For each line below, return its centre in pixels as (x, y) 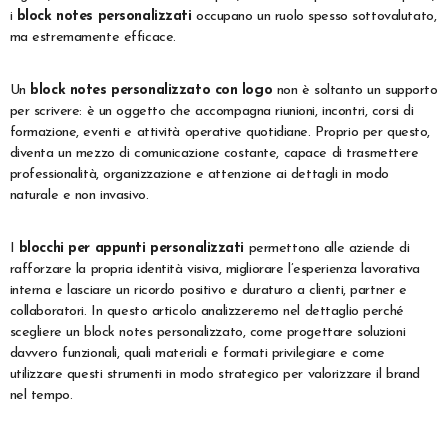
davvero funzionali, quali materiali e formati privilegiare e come (197, 354)
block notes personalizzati (104, 17)
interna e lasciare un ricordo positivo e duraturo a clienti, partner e (208, 291)
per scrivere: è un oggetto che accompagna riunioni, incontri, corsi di (211, 112)
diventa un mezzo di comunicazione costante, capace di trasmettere (214, 154)
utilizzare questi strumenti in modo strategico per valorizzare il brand (214, 375)
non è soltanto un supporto (355, 91)
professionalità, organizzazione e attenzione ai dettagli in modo (199, 175)
